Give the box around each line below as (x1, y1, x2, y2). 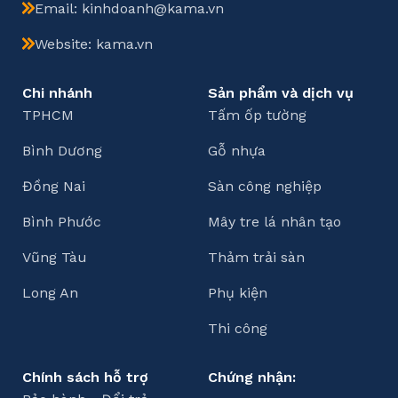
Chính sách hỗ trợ (22, 368, 149, 386)
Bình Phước (22, 212, 102, 230)
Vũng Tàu (22, 248, 88, 266)
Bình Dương (22, 141, 103, 159)
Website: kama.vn (35, 35, 154, 52)
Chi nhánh (22, 84, 93, 101)
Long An (22, 283, 79, 301)
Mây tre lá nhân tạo (208, 212, 341, 230)
